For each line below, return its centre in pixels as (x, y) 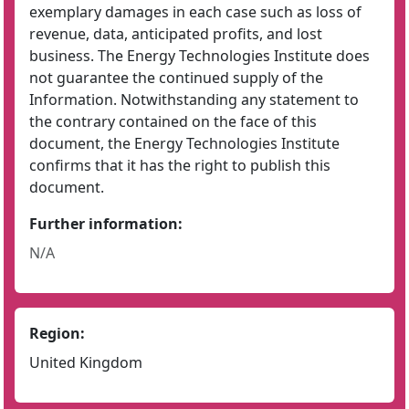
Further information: (106, 224)
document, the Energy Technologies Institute (184, 143)
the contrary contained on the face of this (173, 121)
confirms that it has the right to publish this (180, 165)
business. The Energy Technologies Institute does (199, 56)
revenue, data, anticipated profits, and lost (176, 34)
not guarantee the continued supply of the (176, 78)
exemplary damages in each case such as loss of (195, 12)
